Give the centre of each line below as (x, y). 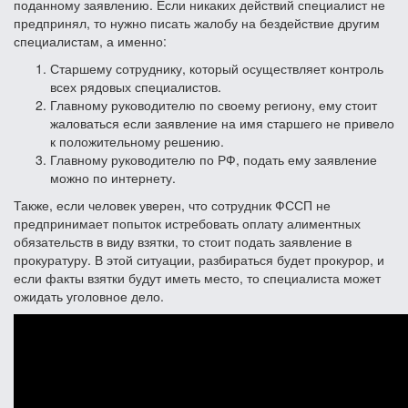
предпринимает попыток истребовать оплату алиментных (187, 223)
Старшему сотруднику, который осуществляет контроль (217, 68)
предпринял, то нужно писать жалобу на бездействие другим (197, 22)
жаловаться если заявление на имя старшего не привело (222, 122)
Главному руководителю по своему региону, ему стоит (214, 104)
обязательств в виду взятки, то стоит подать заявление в (183, 241)
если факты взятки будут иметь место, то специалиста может (197, 277)
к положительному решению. (137, 141)
